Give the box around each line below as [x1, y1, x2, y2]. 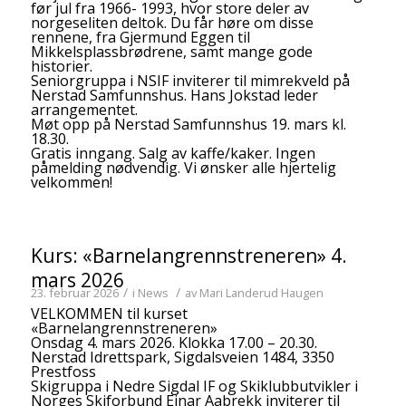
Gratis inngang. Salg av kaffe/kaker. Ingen [30, 143, 315, 164]
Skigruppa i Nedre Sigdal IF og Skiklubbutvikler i [30, 376, 358, 397]
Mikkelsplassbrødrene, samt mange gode [30, 42, 313, 63]
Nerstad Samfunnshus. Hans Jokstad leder [30, 85, 318, 106]
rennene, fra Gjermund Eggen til [30, 27, 250, 48]
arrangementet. [30, 100, 138, 121]
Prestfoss [30, 362, 96, 382]
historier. [30, 56, 92, 77]
